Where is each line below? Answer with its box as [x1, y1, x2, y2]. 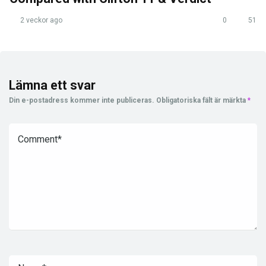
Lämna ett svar [9, 77, 96, 93]
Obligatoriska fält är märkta [156, 96, 248, 104]
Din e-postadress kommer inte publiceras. [9, 96, 154, 104]
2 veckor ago [18, 15, 62, 24]
